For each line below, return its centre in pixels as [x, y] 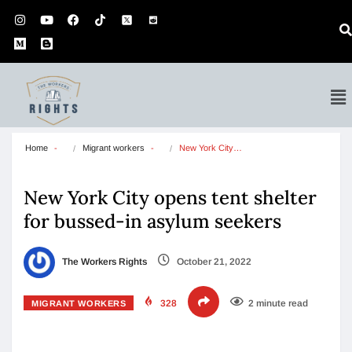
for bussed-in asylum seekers [152, 221]
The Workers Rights [103, 262]
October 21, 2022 [213, 262]
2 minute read [279, 303]
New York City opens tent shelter [170, 198]
